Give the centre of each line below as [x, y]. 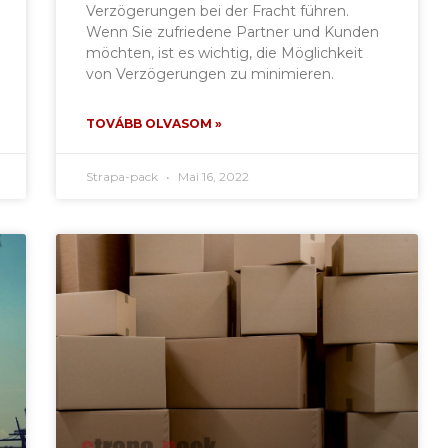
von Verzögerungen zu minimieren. [210, 73]
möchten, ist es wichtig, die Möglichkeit [225, 52]
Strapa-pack [124, 176]
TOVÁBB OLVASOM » [154, 123]
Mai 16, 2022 [212, 176]
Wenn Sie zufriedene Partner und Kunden [233, 31]
